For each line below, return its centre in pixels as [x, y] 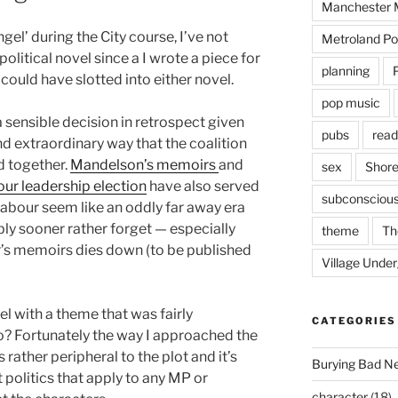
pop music [350, 102]
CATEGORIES [354, 320]
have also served [203, 187]
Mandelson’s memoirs [144, 165]
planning [345, 70]
